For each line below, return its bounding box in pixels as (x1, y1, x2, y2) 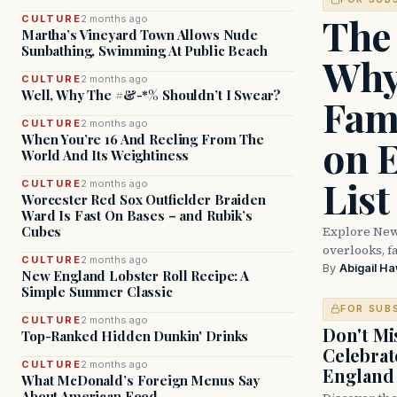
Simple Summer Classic (21, 283, 173, 300)
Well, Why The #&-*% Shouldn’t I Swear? (21, 86, 282, 104)
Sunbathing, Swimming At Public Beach (21, 42, 268, 59)
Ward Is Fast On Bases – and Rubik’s (21, 206, 253, 224)
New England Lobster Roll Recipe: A (21, 267, 249, 284)
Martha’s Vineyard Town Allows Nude (21, 26, 258, 43)
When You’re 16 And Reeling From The (21, 130, 264, 148)
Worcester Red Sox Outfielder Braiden (21, 191, 266, 208)
